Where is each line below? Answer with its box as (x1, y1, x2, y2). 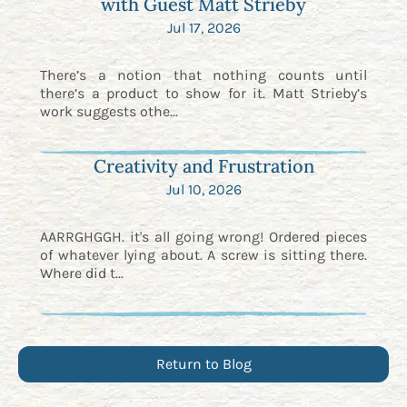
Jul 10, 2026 (165, 181, 242, 199)
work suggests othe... (40, 102, 178, 120)
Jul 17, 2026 (166, 18, 241, 36)
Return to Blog (155, 355, 252, 373)
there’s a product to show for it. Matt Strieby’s (40, 84, 367, 102)
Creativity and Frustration (93, 154, 314, 178)
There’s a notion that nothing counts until (40, 65, 367, 84)
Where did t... (40, 264, 124, 283)
